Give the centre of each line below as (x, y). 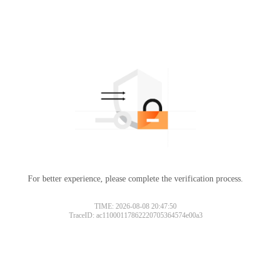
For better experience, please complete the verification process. (135, 178)
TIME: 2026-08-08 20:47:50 (135, 206)
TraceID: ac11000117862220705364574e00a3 (135, 215)
